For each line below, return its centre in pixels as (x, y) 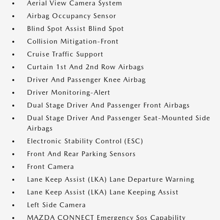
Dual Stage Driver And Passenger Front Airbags (109, 105)
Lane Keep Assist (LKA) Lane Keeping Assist (103, 192)
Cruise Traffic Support (65, 54)
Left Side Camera (56, 205)
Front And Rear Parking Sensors (82, 154)
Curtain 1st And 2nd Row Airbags (86, 67)
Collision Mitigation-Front (73, 41)
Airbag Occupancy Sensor (72, 16)
